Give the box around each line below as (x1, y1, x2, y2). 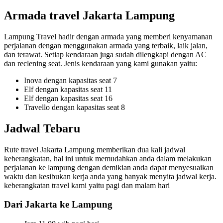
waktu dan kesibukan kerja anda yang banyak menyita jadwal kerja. (4, 172, 217, 181)
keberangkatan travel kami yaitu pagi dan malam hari (4, 181, 170, 190)
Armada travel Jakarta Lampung (4, 8, 175, 22)
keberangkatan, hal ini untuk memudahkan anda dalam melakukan (4, 154, 212, 163)
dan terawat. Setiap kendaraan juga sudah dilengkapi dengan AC (4, 50, 207, 59)
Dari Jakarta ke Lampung (4, 199, 112, 210)
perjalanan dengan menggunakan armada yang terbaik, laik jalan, (4, 41, 208, 50)
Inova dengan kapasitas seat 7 (24, 76, 117, 85)
